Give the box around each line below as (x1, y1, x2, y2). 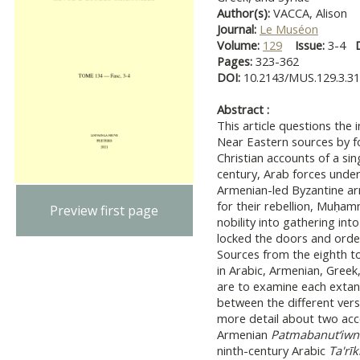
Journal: (217, 21, 260, 37)
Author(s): (217, 5, 273, 21)
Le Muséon (260, 21, 318, 37)
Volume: (217, 37, 263, 53)
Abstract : (217, 101, 269, 117)
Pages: (217, 53, 256, 69)
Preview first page (50, 201, 159, 219)
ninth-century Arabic (217, 342, 329, 358)
